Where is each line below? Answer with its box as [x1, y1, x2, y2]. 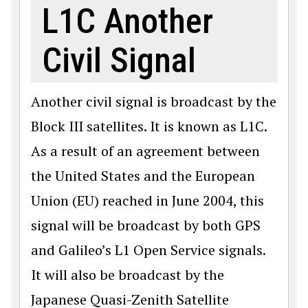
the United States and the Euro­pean [31, 166, 255, 185]
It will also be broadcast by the [31, 265, 224, 284]
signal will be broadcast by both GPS [31, 215, 261, 234]
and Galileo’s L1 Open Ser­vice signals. [31, 240, 265, 259]
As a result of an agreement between [31, 141, 260, 160]
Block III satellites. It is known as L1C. [31, 116, 267, 135]
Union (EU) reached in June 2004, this [31, 190, 264, 210]
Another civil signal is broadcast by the [31, 91, 276, 111]
